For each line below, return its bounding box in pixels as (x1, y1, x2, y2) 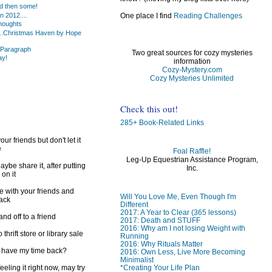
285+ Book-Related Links (120, 118, 204, 127)
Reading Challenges (173, 11, 242, 20)
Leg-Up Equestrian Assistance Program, (126, 155, 258, 164)
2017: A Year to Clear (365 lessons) (120, 208, 236, 216)
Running (120, 231, 149, 240)
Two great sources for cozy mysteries (131, 48, 253, 57)
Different (120, 200, 148, 208)
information (173, 56, 211, 66)
